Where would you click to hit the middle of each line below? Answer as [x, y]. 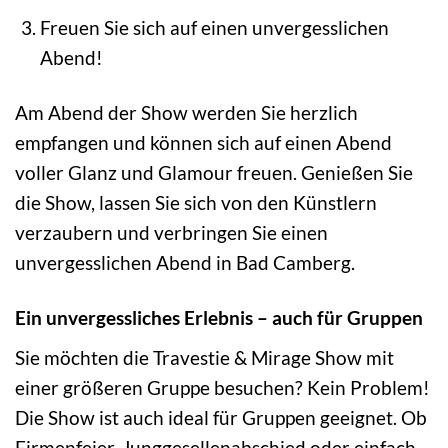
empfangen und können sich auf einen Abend [203, 143]
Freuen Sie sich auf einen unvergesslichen [214, 28]
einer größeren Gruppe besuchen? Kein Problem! [222, 387]
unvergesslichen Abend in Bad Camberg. [185, 263]
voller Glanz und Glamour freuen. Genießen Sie [214, 173]
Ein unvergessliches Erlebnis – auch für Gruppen [219, 318]
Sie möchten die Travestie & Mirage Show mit [204, 357]
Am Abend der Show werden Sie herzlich [186, 113]
